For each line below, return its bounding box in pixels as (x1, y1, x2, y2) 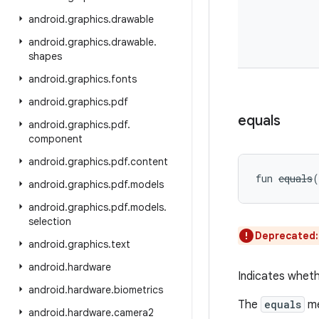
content (130, 155, 168, 168)
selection (28, 215, 71, 228)
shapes (28, 50, 62, 63)
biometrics (114, 283, 163, 296)
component (28, 132, 83, 145)
